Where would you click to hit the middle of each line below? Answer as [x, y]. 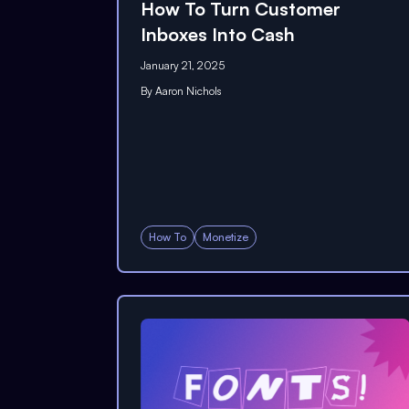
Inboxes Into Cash [218, 34]
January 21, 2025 [183, 65]
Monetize [225, 237]
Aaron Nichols [189, 90]
